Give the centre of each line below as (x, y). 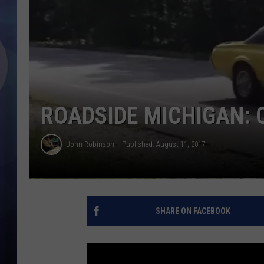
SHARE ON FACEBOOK (193, 211)
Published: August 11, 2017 (164, 144)
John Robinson (90, 144)
